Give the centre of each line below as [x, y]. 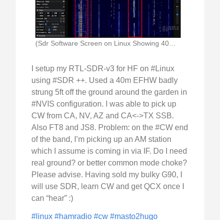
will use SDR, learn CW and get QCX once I [108, 186]
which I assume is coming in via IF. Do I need [109, 151]
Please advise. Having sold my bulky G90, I [107, 174]
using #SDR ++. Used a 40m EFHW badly [105, 80]
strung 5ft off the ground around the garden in [109, 92]
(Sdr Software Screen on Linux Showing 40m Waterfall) [172, 43]
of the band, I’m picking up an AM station [101, 139]
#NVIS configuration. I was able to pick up [104, 104]
